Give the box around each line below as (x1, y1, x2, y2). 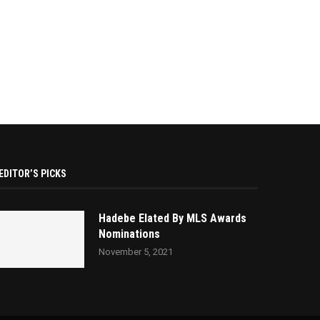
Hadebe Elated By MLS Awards (99, 211, 247, 225)
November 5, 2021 (99, 246, 174, 257)
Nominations (99, 226, 161, 241)
